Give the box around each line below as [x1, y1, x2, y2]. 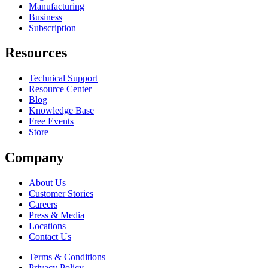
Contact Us [29, 232, 71, 242]
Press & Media [29, 210, 84, 221]
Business [29, 11, 62, 22]
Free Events [29, 116, 74, 127]
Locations [29, 221, 66, 232]
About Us [29, 178, 66, 188]
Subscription [29, 22, 76, 33]
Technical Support [29, 73, 98, 84]
